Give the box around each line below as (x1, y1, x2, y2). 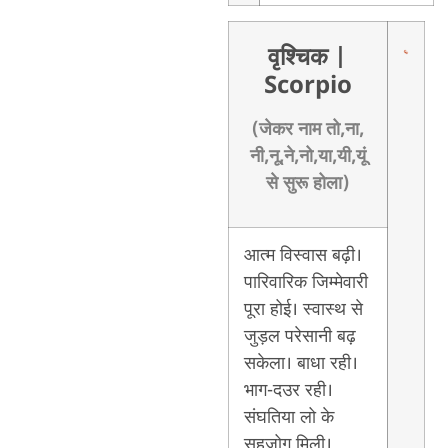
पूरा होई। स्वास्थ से (243, 297, 363, 322)
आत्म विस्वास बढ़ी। (243, 243, 362, 268)
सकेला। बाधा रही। (243, 351, 358, 376)
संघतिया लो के (243, 405, 334, 430)
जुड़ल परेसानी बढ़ (243, 324, 356, 349)
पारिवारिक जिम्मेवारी (243, 270, 368, 295)
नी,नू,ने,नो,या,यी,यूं (249, 144, 366, 169)
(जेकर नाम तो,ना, (251, 117, 365, 142)
